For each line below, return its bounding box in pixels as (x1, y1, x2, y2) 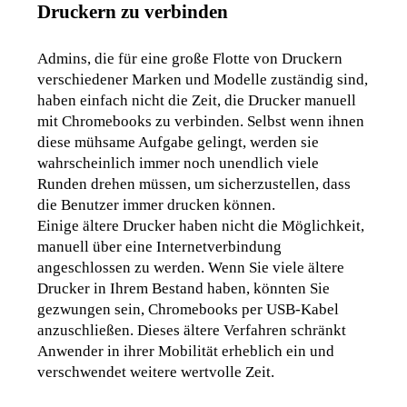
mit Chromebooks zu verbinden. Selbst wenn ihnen (37, 113, 365, 131)
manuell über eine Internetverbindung (37, 238, 283, 256)
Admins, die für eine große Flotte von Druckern (37, 50, 343, 68)
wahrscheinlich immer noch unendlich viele (37, 154, 320, 173)
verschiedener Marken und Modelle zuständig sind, (37, 71, 369, 89)
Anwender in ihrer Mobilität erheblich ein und (37, 342, 335, 361)
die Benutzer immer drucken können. (37, 196, 276, 214)
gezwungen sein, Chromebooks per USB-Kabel (37, 301, 340, 319)
